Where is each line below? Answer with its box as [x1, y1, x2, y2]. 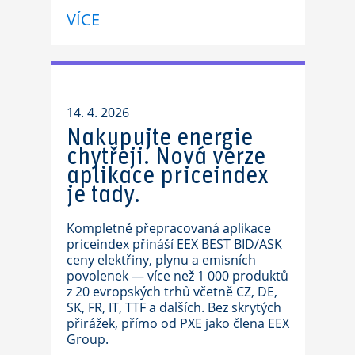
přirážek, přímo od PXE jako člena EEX [66, 315, 289, 332]
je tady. [66, 183, 140, 207]
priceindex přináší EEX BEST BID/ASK [66, 235, 282, 253]
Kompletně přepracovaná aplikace [66, 219, 271, 237]
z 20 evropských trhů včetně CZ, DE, [66, 283, 277, 300]
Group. [66, 330, 109, 348]
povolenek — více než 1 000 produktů [66, 267, 288, 284]
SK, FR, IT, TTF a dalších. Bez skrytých [66, 299, 281, 316]
